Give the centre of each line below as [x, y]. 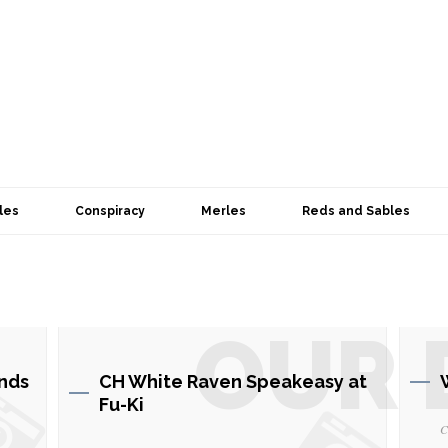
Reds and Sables [356, 211]
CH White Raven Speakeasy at [233, 381]
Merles [223, 211]
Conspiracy [110, 211]
